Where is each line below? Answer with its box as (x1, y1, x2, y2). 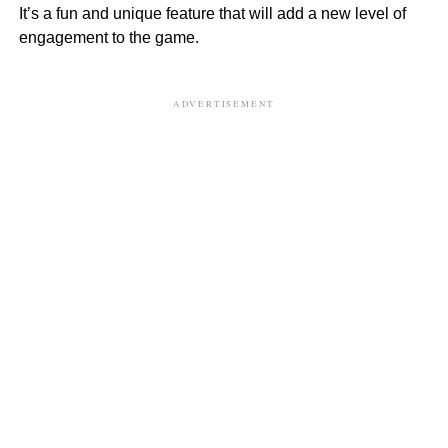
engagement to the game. (18, 28, 199, 46)
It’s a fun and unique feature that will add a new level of (18, 4, 406, 22)
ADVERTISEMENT (172, 97, 276, 110)
